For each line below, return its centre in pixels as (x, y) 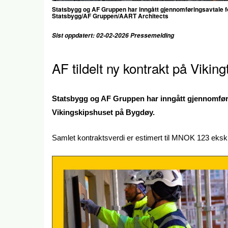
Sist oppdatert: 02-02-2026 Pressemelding (114, 35)
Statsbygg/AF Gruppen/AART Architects (110, 16)
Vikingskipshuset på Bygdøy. (103, 112)
